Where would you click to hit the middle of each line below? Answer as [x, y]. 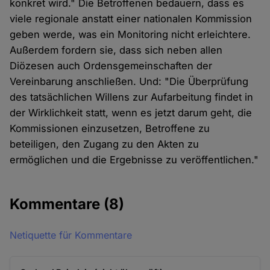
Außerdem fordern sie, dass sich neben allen [116, 50]
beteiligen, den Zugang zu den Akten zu [105, 144]
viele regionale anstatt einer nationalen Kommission [131, 19]
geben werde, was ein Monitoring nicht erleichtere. [130, 35]
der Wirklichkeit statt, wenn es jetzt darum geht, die [131, 113]
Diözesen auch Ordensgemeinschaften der [111, 66]
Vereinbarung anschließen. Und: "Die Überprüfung [129, 82]
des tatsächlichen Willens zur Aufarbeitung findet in [132, 97]
